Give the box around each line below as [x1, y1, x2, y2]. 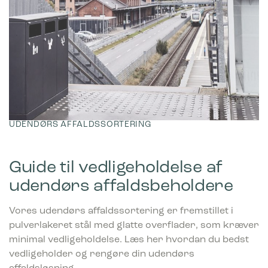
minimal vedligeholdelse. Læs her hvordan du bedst [9, 235, 249, 245]
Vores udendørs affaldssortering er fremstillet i [9, 206, 233, 217]
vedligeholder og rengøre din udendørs [9, 249, 194, 260]
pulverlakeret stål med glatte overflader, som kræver [9, 221, 259, 231]
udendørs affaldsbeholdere [9, 177, 233, 195]
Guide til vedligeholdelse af [9, 159, 223, 176]
